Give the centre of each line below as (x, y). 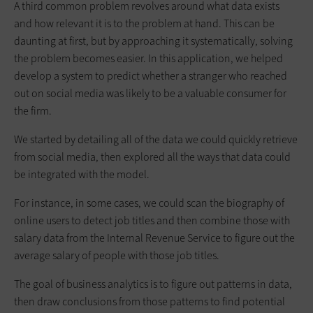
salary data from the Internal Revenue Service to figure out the (154, 238)
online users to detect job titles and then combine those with (152, 220)
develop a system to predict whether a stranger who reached (151, 75)
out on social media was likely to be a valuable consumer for (150, 93)
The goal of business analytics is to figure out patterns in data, (153, 284)
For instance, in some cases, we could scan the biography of (149, 203)
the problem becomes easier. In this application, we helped (148, 58)
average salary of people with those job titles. (117, 255)
